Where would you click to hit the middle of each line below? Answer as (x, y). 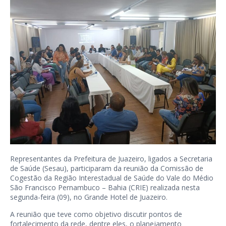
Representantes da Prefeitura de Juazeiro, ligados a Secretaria (111, 159)
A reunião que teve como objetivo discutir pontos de (96, 214)
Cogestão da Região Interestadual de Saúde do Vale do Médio (112, 178)
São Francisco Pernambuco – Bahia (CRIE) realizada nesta (105, 188)
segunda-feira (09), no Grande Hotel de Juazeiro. (89, 197)
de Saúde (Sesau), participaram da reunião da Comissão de (107, 168)
